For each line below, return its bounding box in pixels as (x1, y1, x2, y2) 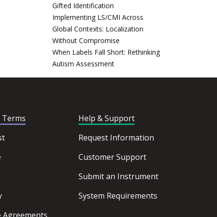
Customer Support (78, 152, 146, 162)
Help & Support (78, 113, 135, 124)
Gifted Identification (52, 1, 114, 10)
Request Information (78, 132, 154, 143)
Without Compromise (52, 36, 120, 45)
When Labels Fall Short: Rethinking (52, 47, 160, 57)
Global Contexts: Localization (52, 24, 143, 33)
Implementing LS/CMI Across (52, 13, 143, 22)
